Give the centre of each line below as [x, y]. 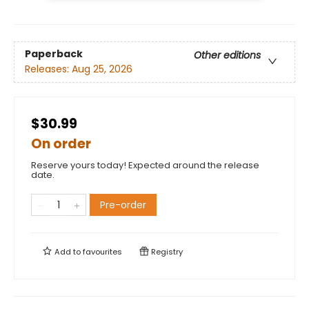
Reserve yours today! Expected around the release [145, 165]
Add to [68, 251]
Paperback [54, 54]
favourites [102, 251]
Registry [166, 251]
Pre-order [123, 205]
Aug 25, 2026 [102, 69]
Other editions [227, 56]
